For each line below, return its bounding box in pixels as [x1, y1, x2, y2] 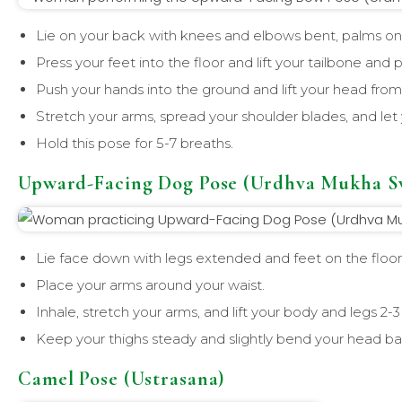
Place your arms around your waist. [36, 275, 265, 293]
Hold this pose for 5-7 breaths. [36, 134, 233, 152]
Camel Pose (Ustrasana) [18, 366, 225, 390]
